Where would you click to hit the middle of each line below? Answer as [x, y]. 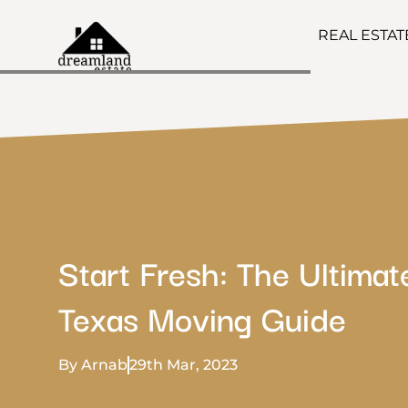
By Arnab [93, 365]
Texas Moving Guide [202, 316]
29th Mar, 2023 [184, 365]
